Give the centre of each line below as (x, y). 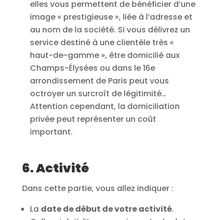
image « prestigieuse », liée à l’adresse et (111, 17)
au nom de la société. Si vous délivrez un (110, 29)
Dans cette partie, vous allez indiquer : (97, 188)
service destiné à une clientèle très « (102, 42)
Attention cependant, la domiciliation (105, 106)
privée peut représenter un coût (93, 119)
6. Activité (55, 168)
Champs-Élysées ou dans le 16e (92, 68)
